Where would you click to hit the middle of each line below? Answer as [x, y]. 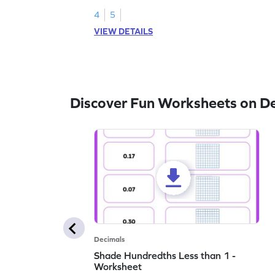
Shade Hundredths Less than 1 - [165, 255]
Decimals [110, 239]
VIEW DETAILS [124, 31]
